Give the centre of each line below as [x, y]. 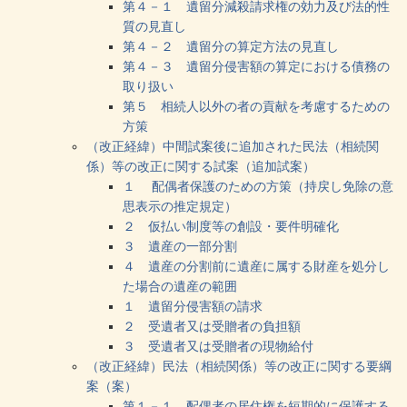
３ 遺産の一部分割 [180, 246]
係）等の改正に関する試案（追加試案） [201, 166]
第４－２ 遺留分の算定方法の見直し [231, 46]
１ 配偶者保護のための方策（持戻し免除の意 [258, 186]
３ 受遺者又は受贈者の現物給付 [218, 346]
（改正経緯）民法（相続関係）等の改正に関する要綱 [239, 366]
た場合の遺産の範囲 [180, 286]
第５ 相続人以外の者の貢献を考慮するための [256, 106]
